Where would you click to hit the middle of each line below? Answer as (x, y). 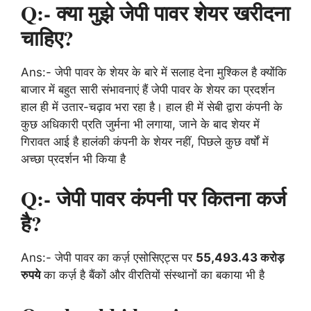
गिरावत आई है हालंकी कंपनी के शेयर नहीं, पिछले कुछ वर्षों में (145, 141)
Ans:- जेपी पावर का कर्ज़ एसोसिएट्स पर (108, 258)
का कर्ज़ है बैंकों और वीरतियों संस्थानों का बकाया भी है (152, 275)
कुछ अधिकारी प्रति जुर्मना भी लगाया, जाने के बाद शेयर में (140, 124)
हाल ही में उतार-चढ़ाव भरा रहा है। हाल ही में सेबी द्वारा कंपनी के (152, 107)
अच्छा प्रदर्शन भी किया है (73, 159)
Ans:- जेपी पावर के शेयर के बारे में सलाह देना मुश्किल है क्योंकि (154, 72)
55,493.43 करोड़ (240, 258)
